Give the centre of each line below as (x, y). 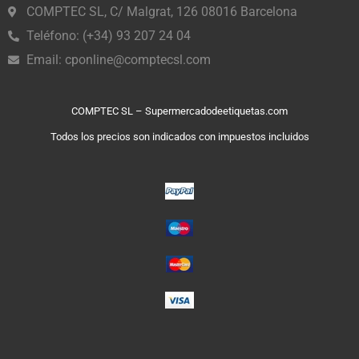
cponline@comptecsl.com (137, 59)
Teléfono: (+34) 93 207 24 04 (108, 35)
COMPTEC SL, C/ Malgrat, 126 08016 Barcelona (161, 11)
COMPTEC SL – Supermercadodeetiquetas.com (179, 111)
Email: (45, 59)
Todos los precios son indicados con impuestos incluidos (179, 136)
